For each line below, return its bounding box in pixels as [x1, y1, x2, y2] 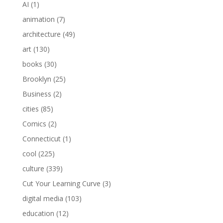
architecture [22, 29, 61, 39]
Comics [22, 118, 46, 128]
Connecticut [22, 133, 61, 143]
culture [22, 163, 44, 173]
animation [22, 14, 55, 24]
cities [22, 104, 39, 113]
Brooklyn [22, 74, 51, 84]
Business [22, 89, 51, 99]
